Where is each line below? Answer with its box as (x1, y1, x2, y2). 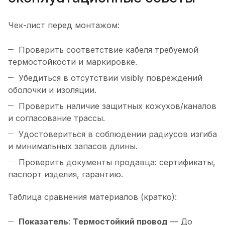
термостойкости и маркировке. (8, 56, 137, 67)
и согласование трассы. (8, 113, 105, 123)
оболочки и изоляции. (8, 84, 96, 95)
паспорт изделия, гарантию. (8, 169, 123, 179)
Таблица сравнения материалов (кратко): (8, 191, 177, 202)
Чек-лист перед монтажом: (8, 20, 120, 30)
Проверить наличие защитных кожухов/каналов (19, 100, 216, 111)
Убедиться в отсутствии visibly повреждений (19, 72, 202, 83)
